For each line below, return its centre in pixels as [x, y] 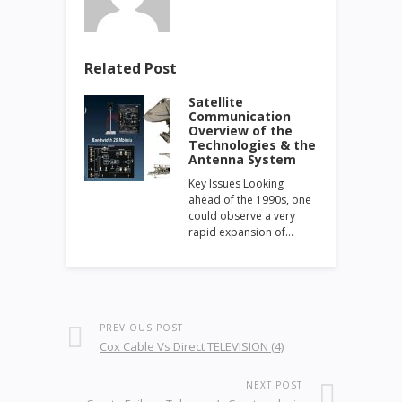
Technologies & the [252, 144]
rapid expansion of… [241, 232]
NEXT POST [274, 385]
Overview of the [240, 130]
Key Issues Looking [236, 183]
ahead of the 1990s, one [250, 199]
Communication [240, 116]
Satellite [216, 101]
